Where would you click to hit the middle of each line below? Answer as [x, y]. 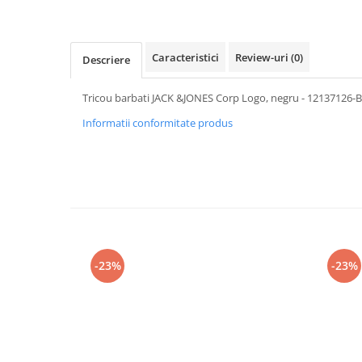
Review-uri [263, 57]
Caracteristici [185, 57]
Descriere [106, 59]
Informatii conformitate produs [158, 122]
